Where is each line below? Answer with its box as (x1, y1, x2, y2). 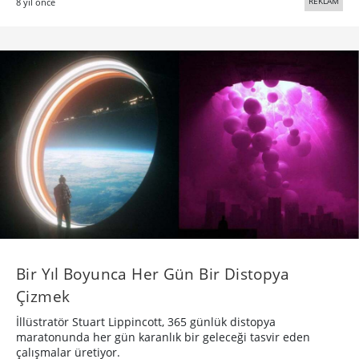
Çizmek (16, 284, 71, 307)
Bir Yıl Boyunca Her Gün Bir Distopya (16, 262, 290, 284)
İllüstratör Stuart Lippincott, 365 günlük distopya (16, 313, 276, 329)
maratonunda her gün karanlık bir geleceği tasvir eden (16, 329, 310, 345)
